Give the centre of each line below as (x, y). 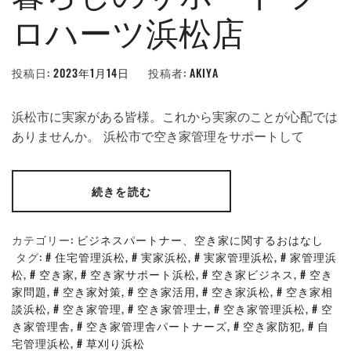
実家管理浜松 (239, 257)
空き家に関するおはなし (259, 239)
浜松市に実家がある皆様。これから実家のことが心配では (175, 117)
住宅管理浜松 (90, 257)
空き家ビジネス (253, 274)
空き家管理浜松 (264, 308)
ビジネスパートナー (130, 239)
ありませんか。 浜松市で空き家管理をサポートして (158, 136)
